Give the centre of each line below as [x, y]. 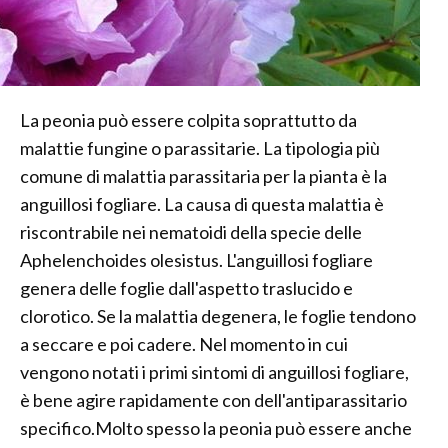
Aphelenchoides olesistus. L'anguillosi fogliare [196, 260]
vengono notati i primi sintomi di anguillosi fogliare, [214, 372]
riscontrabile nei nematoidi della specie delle [191, 232]
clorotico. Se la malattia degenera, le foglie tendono [218, 316]
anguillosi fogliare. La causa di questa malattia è [202, 204]
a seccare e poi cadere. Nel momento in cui [184, 344]
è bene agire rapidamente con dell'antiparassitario [213, 400]
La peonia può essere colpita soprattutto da [188, 120]
